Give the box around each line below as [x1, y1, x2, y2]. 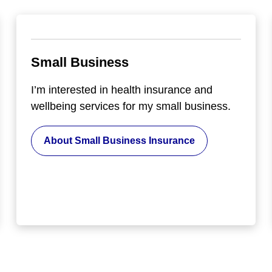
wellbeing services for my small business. [31, 100, 231, 112]
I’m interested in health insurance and [31, 83, 213, 96]
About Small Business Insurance [44, 135, 195, 146]
